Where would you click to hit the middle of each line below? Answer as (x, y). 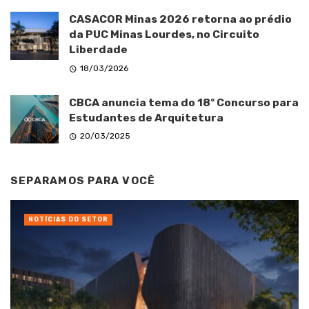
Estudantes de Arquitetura (146, 117)
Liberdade (98, 50)
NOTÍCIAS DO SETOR (68, 220)
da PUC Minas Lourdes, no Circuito (164, 34)
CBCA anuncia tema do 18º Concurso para (184, 102)
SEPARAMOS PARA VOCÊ (83, 180)
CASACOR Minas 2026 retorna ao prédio (180, 19)
